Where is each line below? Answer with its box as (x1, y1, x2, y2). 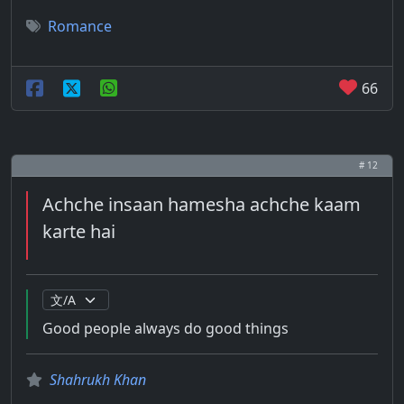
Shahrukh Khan (50, 370, 146, 390)
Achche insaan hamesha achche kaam (42, 192, 361, 216)
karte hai (42, 219, 115, 243)
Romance (48, 16, 112, 36)
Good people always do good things (42, 318, 289, 338)
